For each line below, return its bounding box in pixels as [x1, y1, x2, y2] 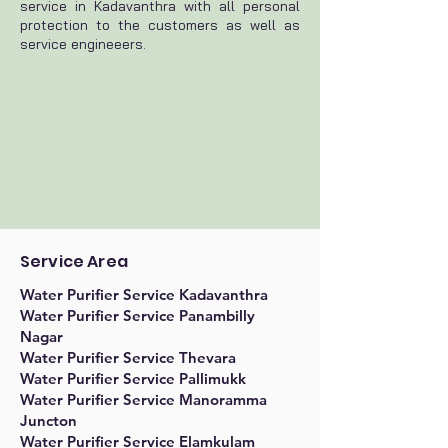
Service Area [20, 250, 128, 273]
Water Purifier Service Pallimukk [20, 369, 246, 388]
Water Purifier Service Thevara [20, 348, 236, 367]
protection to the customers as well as [20, 16, 300, 34]
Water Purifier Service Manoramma [20, 390, 267, 409]
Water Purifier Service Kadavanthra [20, 285, 268, 304]
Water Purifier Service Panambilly [20, 306, 255, 325]
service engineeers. [20, 35, 146, 53]
